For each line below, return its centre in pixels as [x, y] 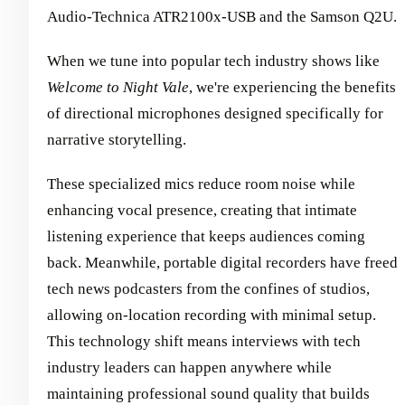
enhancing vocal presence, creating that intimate [202, 210]
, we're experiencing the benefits [292, 87]
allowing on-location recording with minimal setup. [212, 315]
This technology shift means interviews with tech [204, 341]
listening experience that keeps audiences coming [206, 236]
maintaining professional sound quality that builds [208, 393]
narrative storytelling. [117, 139]
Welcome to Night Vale [118, 87]
